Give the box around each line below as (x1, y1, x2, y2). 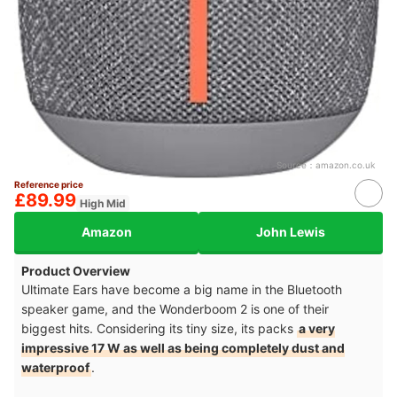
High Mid (80, 197, 126, 210)
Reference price (14, 179, 83, 190)
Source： (276, 160, 315, 170)
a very (299, 321, 335, 336)
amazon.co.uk (315, 160, 375, 170)
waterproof (21, 360, 90, 375)
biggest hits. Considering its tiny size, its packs (21, 321, 297, 336)
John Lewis (256, 223, 325, 239)
